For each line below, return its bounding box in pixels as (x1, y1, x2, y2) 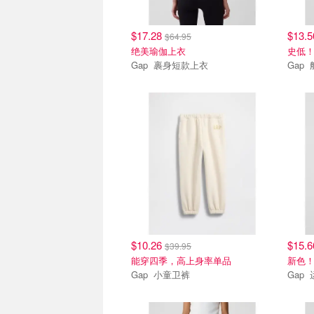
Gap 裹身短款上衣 (153, 58, 208, 72)
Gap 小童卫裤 (153, 268, 190, 282)
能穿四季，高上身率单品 (131, 254, 231, 268)
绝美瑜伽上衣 (131, 44, 186, 58)
